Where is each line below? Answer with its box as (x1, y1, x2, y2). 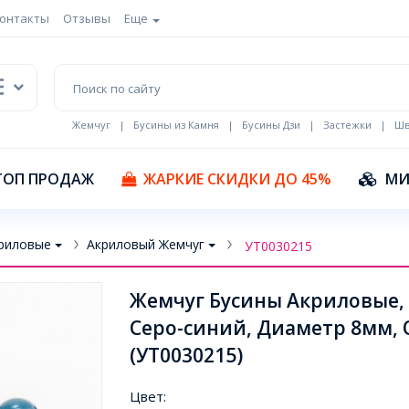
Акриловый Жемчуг (87, 236, 204, 253)
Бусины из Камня (132, 118, 219, 131)
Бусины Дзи (241, 118, 300, 131)
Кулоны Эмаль (71, 131, 144, 145)
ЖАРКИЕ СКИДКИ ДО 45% (143, 168, 331, 189)
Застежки (322, 118, 372, 131)
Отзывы (63, 10, 110, 26)
